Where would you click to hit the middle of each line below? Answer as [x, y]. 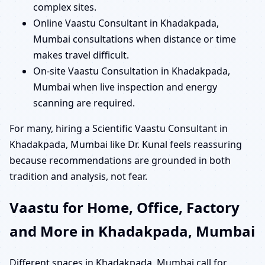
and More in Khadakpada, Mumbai [132, 231]
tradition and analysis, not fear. [78, 176]
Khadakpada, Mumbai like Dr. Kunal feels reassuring [126, 144]
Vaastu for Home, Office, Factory [125, 208]
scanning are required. [84, 103]
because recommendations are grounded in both [120, 160]
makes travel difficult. [81, 55]
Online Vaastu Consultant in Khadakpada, [126, 23]
